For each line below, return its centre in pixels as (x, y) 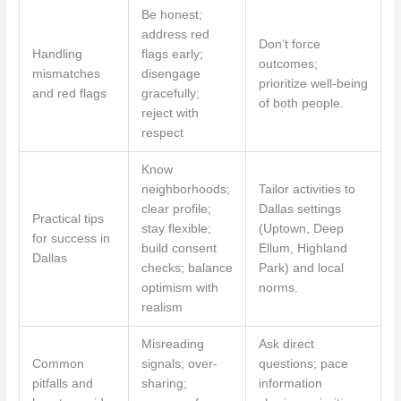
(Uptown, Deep (301, 229)
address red (175, 35)
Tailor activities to (307, 190)
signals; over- (179, 364)
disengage (171, 74)
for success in (71, 239)
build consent (179, 249)
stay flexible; (176, 229)
